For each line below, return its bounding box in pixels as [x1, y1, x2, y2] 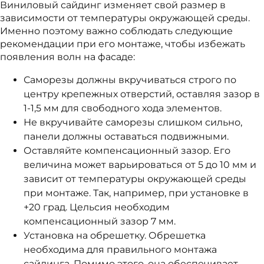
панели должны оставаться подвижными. [24, 131, 229, 142]
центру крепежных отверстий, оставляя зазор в [24, 88, 260, 100]
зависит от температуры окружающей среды [24, 173, 246, 184]
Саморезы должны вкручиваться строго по [24, 74, 236, 85]
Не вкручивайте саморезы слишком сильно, [24, 117, 242, 128]
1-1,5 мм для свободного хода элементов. [24, 103, 222, 114]
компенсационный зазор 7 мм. [24, 216, 176, 227]
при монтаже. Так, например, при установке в [24, 187, 249, 199]
